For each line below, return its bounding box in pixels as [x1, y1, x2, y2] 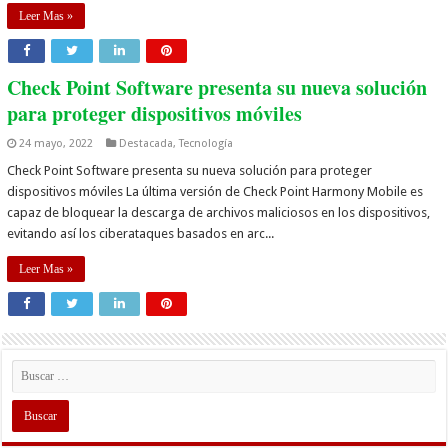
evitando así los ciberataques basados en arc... [7, 225, 275, 241]
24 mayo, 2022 [19, 136, 94, 150]
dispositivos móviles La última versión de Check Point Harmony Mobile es [7, 183, 424, 199]
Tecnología [179, 136, 234, 150]
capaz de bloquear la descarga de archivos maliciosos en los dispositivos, [7, 204, 431, 220]
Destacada [119, 136, 174, 150]
